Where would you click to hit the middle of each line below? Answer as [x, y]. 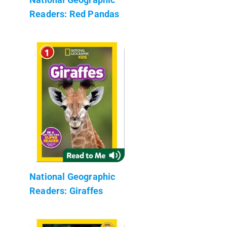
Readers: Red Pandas [74, 14]
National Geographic [72, 176]
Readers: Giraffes [66, 191]
